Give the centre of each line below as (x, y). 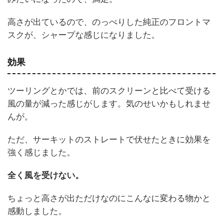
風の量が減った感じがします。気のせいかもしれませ (109, 103)
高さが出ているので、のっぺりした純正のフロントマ (109, 22)
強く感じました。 (41, 152)
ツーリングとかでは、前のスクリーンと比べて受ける (109, 90)
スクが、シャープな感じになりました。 (84, 35)
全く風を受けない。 (46, 175)
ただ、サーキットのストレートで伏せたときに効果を (109, 139)
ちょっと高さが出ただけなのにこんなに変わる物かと (109, 198)
